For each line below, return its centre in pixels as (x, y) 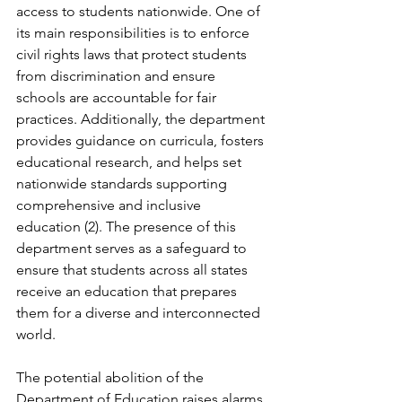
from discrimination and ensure (118, 76)
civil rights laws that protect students (133, 54)
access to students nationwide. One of (140, 11)
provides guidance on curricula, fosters (142, 140)
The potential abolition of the (112, 377)
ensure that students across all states (134, 270)
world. (36, 334)
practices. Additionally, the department (142, 119)
